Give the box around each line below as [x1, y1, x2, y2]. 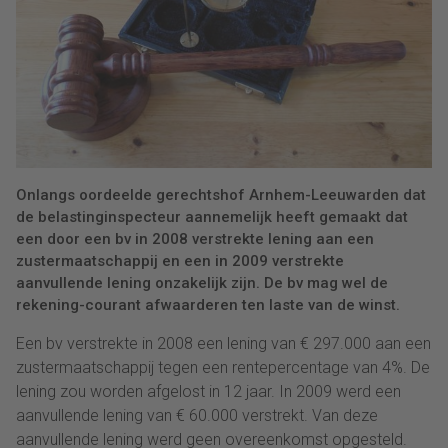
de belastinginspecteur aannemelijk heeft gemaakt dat [16, 207, 408, 226]
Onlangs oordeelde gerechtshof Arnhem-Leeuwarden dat [16, 185, 426, 204]
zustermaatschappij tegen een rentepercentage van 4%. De [16, 357, 430, 377]
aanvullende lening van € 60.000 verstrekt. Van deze [16, 405, 378, 425]
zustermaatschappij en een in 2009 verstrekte [16, 251, 344, 270]
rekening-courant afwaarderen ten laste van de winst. [16, 295, 400, 314]
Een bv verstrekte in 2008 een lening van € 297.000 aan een [16, 333, 431, 353]
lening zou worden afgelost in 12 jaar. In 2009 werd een [16, 381, 401, 401]
